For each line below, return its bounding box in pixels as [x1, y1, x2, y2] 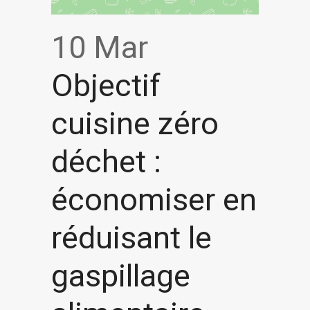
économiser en [51, 181, 257, 218]
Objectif [51, 66, 161, 104]
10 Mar [51, 28, 148, 66]
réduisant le [51, 219, 212, 256]
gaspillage [51, 257, 190, 294]
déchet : [51, 143, 161, 180]
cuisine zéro [51, 104, 219, 142]
